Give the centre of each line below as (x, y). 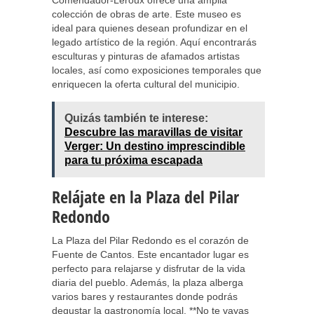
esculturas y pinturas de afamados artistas (146, 56)
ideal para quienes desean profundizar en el (150, 28)
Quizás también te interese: (136, 118)
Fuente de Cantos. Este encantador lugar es (150, 254)
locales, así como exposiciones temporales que (157, 70)
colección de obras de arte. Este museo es (146, 14)
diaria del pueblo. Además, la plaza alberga (148, 282)
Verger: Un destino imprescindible (155, 146)
